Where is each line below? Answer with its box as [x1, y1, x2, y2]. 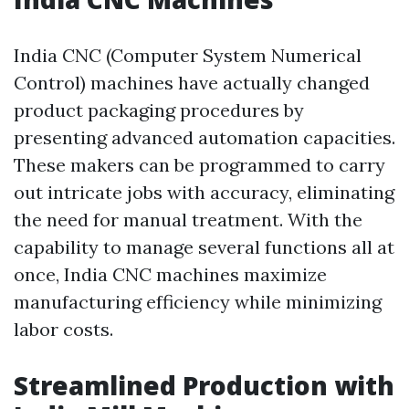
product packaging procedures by [14, 99, 304, 122]
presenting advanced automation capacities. [14, 126, 395, 150]
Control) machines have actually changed [14, 71, 370, 95]
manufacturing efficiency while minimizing [14, 290, 382, 314]
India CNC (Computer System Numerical [14, 44, 362, 68]
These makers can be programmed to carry [14, 153, 385, 177]
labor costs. [14, 318, 113, 341]
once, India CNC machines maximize [14, 263, 327, 287]
